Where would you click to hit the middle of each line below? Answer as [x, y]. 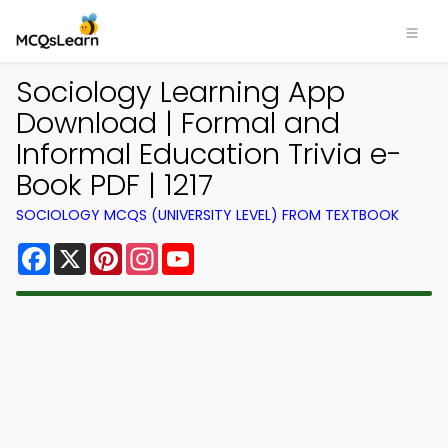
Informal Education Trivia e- [209, 154]
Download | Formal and [178, 123]
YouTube [228, 250]
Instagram [199, 250]
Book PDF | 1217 [114, 185]
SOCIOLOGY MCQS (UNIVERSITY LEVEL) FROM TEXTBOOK [207, 215]
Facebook [89, 250]
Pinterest [158, 250]
